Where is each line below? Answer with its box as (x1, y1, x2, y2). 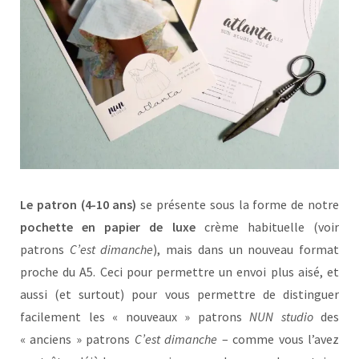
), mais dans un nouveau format (153, 241, 340, 258)
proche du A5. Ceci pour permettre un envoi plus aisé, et (20, 264, 339, 280)
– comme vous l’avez (221, 331, 340, 348)
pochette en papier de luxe (20, 219, 196, 236)
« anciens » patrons (20, 331, 135, 348)
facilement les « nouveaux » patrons (20, 309, 249, 325)
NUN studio (249, 309, 313, 325)
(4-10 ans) (80, 196, 137, 213)
